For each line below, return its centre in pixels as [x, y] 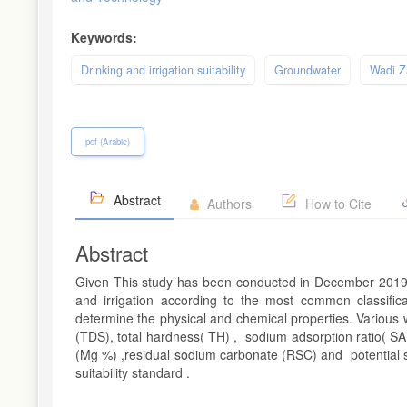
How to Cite [337, 204]
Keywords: [104, 38]
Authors [228, 204]
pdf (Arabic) [108, 141]
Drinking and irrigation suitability [163, 70]
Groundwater [308, 70]
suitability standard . [133, 373]
